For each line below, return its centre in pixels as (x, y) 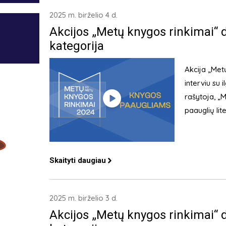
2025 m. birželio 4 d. (83, 15)
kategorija (76, 46)
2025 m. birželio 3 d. (83, 198)
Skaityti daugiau (77, 160)
